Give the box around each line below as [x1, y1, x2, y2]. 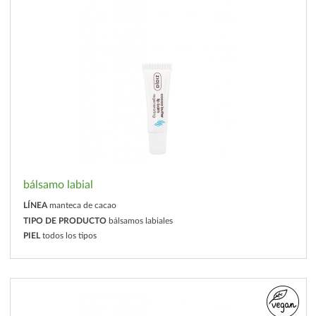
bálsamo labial [23, 178, 93, 190]
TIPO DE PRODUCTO [23, 216, 107, 225]
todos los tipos [42, 231, 97, 241]
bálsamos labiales [108, 216, 173, 225]
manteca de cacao [49, 201, 116, 210]
